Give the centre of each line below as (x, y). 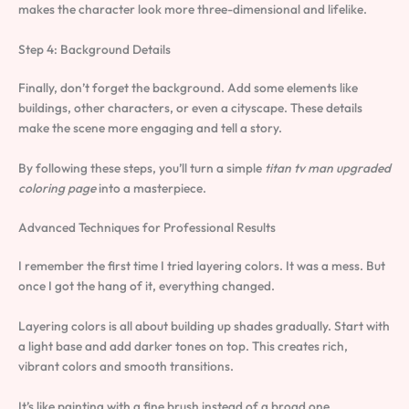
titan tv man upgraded (328, 168)
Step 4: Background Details (94, 49)
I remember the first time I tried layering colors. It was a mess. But (202, 266)
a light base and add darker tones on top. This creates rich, (183, 346)
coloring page (57, 188)
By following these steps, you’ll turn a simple (142, 168)
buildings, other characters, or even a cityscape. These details (190, 107)
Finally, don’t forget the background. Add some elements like (188, 87)
